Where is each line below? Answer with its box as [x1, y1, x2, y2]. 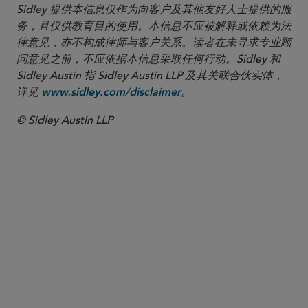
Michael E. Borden [108, 239, 247, 261]
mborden [108, 265, 155, 276]
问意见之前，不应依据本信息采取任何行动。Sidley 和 [16, 52, 280, 66]
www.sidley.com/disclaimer [41, 87, 181, 98]
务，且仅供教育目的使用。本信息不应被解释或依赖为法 [16, 19, 291, 33]
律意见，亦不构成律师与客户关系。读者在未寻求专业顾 [16, 36, 291, 49]
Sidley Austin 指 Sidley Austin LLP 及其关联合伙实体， [16, 69, 284, 82]
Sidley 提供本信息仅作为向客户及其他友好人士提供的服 [16, 3, 291, 16]
